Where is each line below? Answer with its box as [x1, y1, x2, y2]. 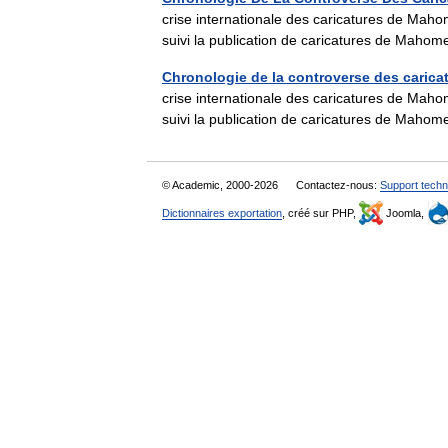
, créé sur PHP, [282, 207, 359, 219]
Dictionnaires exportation [162, 207, 282, 219]
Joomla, [383, 207, 427, 219]
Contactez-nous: [296, 179, 380, 191]
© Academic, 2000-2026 [162, 179, 281, 191]
